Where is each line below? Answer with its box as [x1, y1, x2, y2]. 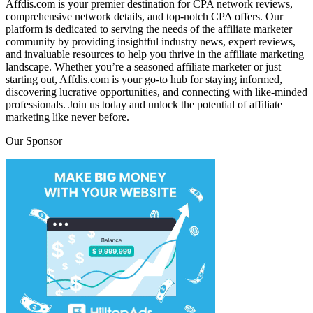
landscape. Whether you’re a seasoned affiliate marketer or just [6, 60, 281, 73]
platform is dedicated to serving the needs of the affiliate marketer [6, 22, 292, 35]
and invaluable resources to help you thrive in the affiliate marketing [6, 48, 304, 60]
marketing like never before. [6, 110, 129, 123]
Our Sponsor [6, 134, 62, 147]
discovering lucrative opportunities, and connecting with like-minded [6, 85, 307, 98]
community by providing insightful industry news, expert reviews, [6, 35, 296, 48]
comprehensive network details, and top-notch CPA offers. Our [6, 10, 283, 22]
